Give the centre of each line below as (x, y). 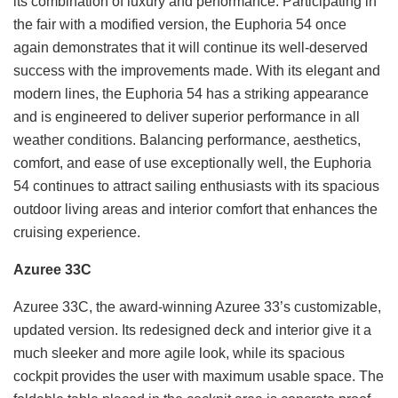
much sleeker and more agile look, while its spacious (179, 353)
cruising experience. (77, 232)
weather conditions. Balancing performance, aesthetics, (187, 139)
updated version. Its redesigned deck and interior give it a (192, 330)
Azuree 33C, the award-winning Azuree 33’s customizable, (197, 306)
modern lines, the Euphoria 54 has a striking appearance (191, 93)
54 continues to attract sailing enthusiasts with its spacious (196, 186)
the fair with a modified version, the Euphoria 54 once (180, 24)
